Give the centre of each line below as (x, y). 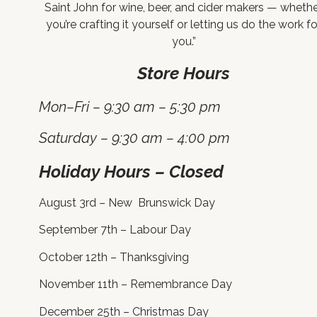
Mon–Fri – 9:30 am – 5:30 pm (130, 106)
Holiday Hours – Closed (131, 171)
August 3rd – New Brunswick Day (127, 203)
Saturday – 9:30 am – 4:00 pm (134, 138)
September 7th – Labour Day (115, 230)
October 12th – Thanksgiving (114, 257)
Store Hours (184, 73)
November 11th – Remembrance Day (136, 284)
